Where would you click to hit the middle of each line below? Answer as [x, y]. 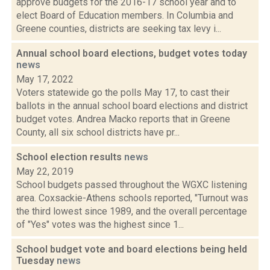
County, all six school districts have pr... [98, 132]
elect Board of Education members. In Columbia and [125, 15]
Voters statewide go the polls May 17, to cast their [123, 93]
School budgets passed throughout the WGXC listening [132, 185]
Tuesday [36, 261]
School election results [70, 157]
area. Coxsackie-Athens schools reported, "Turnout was [132, 198]
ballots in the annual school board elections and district [132, 106]
